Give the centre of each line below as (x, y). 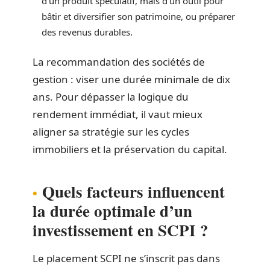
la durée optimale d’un (112, 211)
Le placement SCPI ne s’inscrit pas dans (126, 258)
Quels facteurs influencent (133, 191)
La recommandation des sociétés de (119, 62)
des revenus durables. (87, 32)
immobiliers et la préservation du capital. (130, 149)
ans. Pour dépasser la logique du (111, 97)
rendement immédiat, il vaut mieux (118, 114)
